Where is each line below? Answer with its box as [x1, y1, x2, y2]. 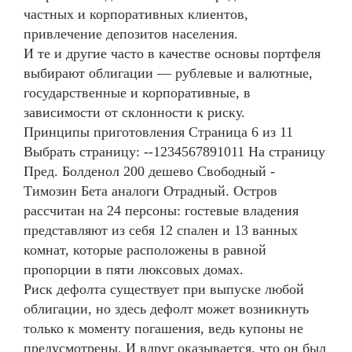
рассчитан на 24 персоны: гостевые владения [24, 202, 299, 218]
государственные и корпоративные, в [24, 84, 251, 101]
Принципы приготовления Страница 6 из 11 [24, 123, 293, 140]
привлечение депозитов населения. [24, 25, 238, 42]
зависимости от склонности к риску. [24, 104, 245, 120]
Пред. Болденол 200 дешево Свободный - [24, 163, 275, 179]
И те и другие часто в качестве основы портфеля [24, 45, 321, 61]
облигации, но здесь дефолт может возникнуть [24, 300, 309, 317]
